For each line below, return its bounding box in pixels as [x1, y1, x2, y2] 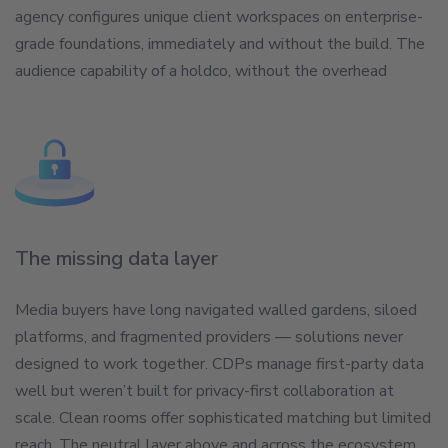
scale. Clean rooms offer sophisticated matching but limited [15, 406, 431, 429]
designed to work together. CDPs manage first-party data [15, 352, 424, 375]
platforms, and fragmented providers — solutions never [15, 325, 403, 348]
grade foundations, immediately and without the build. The [15, 32, 425, 55]
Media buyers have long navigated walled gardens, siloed [15, 298, 417, 321]
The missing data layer [15, 244, 218, 272]
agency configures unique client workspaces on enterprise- [15, 5, 423, 28]
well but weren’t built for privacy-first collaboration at [15, 379, 394, 402]
